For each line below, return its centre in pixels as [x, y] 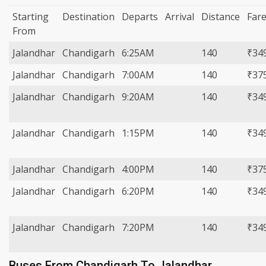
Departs [140, 17]
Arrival [180, 17]
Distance [221, 17]
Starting [31, 17]
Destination [88, 17]
